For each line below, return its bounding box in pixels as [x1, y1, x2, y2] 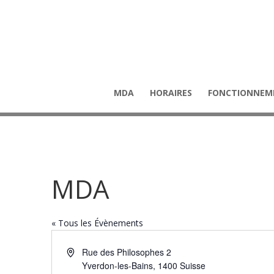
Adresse [66, 245, 98, 257]
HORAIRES [150, 87, 192, 98]
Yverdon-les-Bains [82, 259, 154, 272]
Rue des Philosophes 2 [82, 246, 172, 258]
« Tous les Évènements [51, 217, 143, 229]
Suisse [180, 259, 206, 272]
